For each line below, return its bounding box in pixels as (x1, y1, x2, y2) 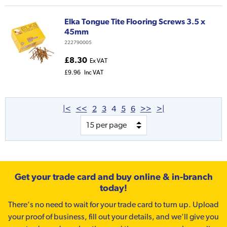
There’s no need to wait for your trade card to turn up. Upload (8, 200, 219, 210)
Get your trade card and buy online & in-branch (14, 171, 213, 182)
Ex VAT (90, 57, 107, 65)
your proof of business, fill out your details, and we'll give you (8, 212, 219, 222)
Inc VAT (84, 69, 103, 77)
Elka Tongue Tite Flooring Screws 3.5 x (64, 17, 205, 26)
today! (100, 182, 127, 194)
